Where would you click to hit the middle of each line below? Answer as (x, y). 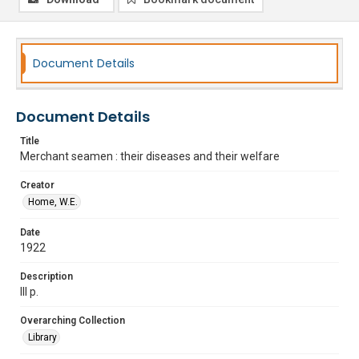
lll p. (29, 292)
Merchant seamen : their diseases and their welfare (150, 156)
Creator (37, 185)
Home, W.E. (53, 202)
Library (42, 337)
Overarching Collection (73, 321)
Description (46, 276)
